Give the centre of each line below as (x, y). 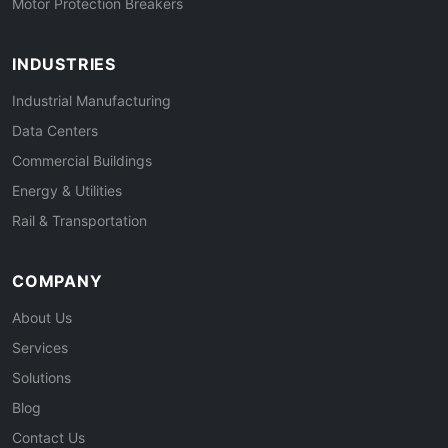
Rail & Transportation (79, 220)
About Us (42, 317)
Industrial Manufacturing (91, 100)
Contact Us (48, 437)
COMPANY (57, 280)
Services (40, 347)
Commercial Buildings (82, 160)
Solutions (41, 377)
